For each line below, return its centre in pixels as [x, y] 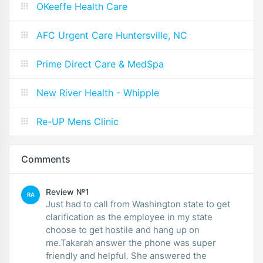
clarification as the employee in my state [129, 217]
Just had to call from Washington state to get [138, 204]
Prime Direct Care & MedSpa [100, 64]
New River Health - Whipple [98, 92]
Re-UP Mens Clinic [77, 121]
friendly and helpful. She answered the [126, 255]
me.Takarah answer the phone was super [131, 242]
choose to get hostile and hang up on [123, 230]
